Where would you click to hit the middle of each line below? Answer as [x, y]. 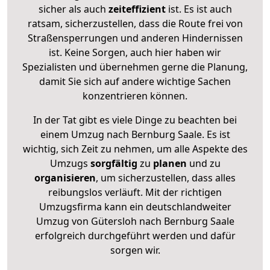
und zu [203, 163]
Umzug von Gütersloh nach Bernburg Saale [135, 221]
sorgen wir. [135, 250]
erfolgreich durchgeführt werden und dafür [135, 235]
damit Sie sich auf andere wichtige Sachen [135, 81]
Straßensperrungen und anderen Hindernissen [135, 38]
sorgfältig [114, 163]
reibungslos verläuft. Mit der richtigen [135, 192]
